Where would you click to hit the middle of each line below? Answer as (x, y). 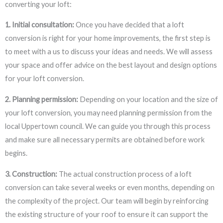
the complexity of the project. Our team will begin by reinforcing (107, 201)
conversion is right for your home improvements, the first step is (108, 38)
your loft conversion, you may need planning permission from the (109, 112)
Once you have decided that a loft (129, 25)
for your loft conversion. (45, 79)
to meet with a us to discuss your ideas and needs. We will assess (109, 52)
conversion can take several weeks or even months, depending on (110, 187)
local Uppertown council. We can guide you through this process (108, 126)
